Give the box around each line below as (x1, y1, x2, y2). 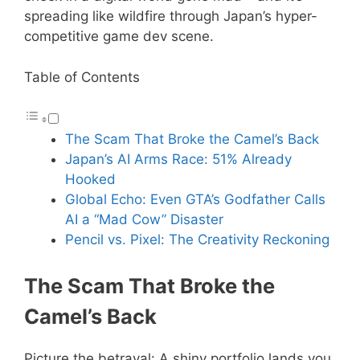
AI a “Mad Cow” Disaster (65, 211, 223, 228)
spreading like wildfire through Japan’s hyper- (24, 8, 317, 25)
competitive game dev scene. (24, 28, 214, 45)
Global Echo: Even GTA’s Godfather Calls (65, 191, 325, 208)
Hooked (65, 171, 116, 188)
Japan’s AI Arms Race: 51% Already (65, 151, 292, 168)
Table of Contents (24, 68, 140, 85)
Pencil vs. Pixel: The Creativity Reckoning (65, 231, 329, 248)
